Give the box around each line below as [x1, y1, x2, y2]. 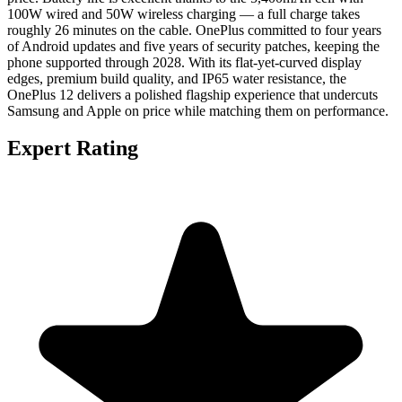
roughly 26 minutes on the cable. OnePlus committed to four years [7, 22, 381, 38]
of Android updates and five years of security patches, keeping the [7, 38, 380, 54]
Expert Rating [7, 136, 138, 161]
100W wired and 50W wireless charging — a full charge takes [7, 5, 360, 22]
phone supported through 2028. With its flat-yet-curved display [7, 54, 362, 70]
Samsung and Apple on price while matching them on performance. [7, 102, 389, 118]
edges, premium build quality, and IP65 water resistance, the [7, 70, 346, 86]
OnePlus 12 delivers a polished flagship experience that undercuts [7, 86, 378, 102]
